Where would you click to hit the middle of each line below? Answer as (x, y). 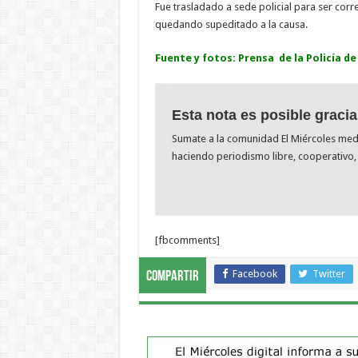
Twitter (328, 273)
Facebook (255, 273)
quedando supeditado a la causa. (231, 25)
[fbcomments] (187, 240)
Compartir (172, 276)
